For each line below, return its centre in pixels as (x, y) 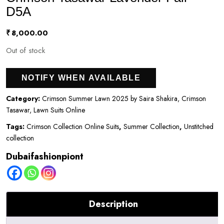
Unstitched (199, 126)
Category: (24, 98)
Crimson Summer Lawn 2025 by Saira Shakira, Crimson (124, 98)
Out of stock (25, 50)
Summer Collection (151, 126)
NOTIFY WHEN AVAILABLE (81, 77)
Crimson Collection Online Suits (73, 126)
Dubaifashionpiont (45, 156)
